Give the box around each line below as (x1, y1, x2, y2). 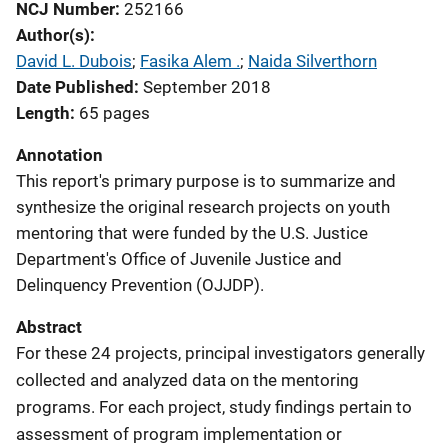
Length (16, 102, 70, 123)
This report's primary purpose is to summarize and (16, 170, 396, 191)
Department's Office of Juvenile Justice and (16, 248, 342, 269)
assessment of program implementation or (16, 423, 342, 444)
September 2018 (143, 76, 271, 97)
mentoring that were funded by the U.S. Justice (16, 222, 368, 243)
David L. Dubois (16, 50, 132, 71)
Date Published (16, 76, 134, 97)
